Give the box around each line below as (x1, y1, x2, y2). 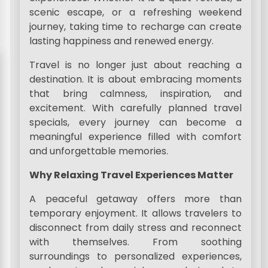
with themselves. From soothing (29, 235, 242, 249)
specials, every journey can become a (29, 115, 242, 129)
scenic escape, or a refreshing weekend (29, 5, 242, 19)
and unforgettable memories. (29, 144, 169, 158)
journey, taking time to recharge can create (29, 20, 242, 33)
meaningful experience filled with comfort (29, 130, 242, 144)
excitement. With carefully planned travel (29, 101, 242, 115)
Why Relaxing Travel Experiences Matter (29, 168, 234, 182)
